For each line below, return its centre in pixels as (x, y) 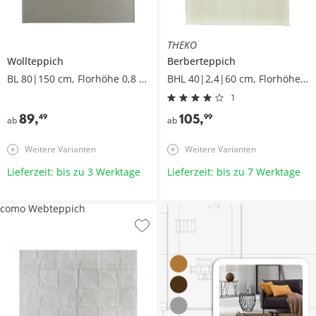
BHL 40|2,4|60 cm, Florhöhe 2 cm (304, 78)
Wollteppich (35, 61)
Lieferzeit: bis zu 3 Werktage (74, 171)
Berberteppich (201, 61)
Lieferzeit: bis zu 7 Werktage (233, 171)
